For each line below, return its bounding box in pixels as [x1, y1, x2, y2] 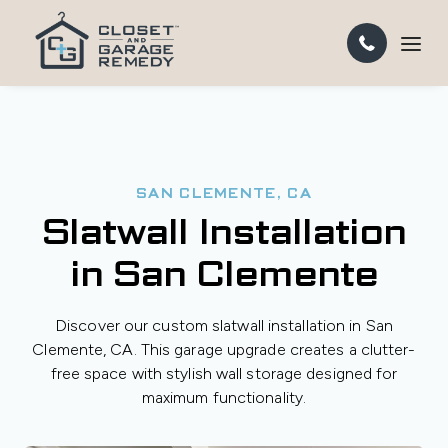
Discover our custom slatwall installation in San [55, 316, 393, 335]
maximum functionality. [141, 388, 307, 407]
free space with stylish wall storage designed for [50, 364, 398, 383]
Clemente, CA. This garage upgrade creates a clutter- [32, 340, 416, 359]
